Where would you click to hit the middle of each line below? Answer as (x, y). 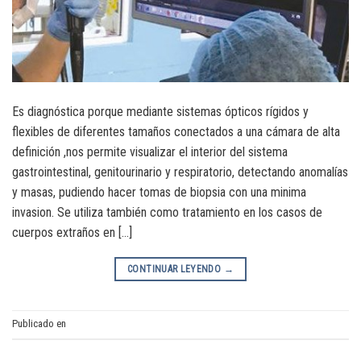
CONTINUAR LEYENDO (176, 269)
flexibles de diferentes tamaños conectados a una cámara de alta (176, 131)
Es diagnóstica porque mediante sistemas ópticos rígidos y (160, 111)
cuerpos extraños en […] (72, 232)
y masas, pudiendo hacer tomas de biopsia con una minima (159, 192)
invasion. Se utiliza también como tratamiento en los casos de (167, 212)
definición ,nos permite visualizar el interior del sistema (150, 151)
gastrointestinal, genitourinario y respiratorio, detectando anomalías (180, 172)
